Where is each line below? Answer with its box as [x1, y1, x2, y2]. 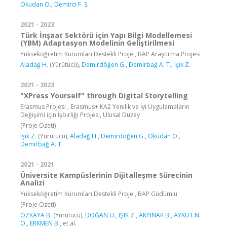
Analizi [20, 178, 45, 188]
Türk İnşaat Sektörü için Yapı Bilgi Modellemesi [20, 30, 192, 41]
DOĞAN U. [85, 211, 116, 220]
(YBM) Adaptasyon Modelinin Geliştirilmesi [20, 38, 174, 48]
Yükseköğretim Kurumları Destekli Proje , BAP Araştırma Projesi [20, 50, 201, 59]
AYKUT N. [174, 211, 201, 220]
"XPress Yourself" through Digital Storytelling [20, 91, 188, 101]
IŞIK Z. [119, 211, 136, 220]
